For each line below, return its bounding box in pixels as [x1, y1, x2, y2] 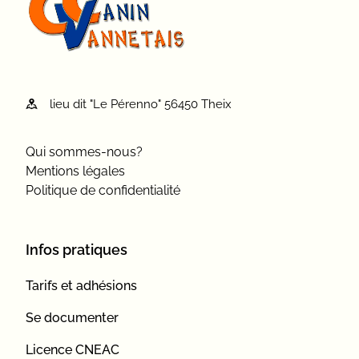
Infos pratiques [26, 241, 127, 258]
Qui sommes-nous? [26, 144, 143, 159]
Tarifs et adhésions [26, 278, 137, 293]
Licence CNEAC [26, 342, 119, 357]
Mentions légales [26, 163, 125, 179]
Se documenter [26, 310, 119, 325]
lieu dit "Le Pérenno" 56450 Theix [49, 97, 232, 111]
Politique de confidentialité [26, 183, 180, 198]
